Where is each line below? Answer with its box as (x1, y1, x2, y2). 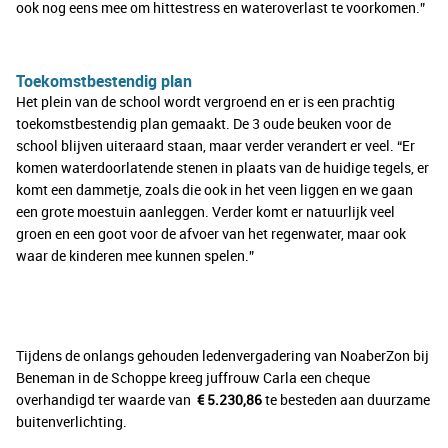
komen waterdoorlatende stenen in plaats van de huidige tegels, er (16, 158, 429, 178)
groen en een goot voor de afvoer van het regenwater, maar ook (16, 224, 406, 244)
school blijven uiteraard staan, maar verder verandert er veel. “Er (16, 136, 415, 156)
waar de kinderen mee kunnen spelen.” (16, 246, 254, 266)
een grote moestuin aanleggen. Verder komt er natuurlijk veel (16, 202, 395, 222)
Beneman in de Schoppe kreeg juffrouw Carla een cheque (16, 368, 370, 388)
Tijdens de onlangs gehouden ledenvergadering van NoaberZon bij (16, 346, 429, 366)
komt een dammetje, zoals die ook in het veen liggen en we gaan (16, 180, 413, 200)
